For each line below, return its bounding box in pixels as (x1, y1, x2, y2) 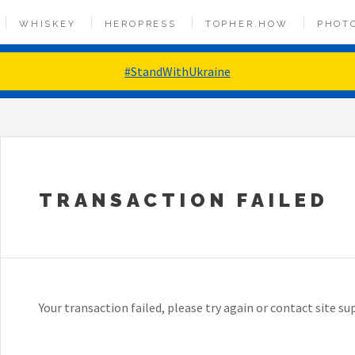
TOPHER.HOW (204, 18, 288, 29)
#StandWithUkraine (124, 63, 231, 79)
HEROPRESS (104, 18, 177, 29)
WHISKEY (19, 18, 76, 29)
